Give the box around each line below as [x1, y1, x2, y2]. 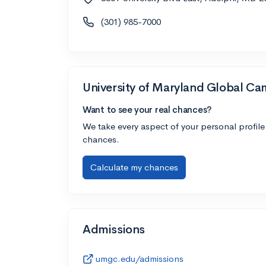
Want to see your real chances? [83, 103, 211, 115]
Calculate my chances [90, 161, 178, 173]
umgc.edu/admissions [96, 252, 183, 264]
